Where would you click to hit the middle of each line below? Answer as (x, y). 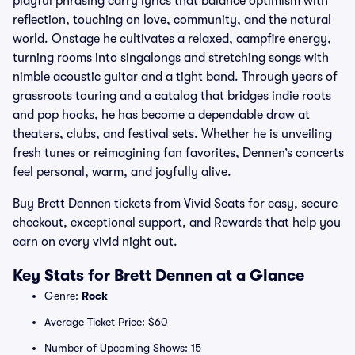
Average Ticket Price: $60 (106, 322)
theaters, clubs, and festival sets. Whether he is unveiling (172, 134)
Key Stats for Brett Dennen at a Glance (158, 275)
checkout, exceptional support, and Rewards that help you (177, 223)
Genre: (63, 296)
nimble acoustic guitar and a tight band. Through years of (175, 77)
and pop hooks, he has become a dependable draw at (161, 115)
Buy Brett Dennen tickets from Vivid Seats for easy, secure (175, 204)
